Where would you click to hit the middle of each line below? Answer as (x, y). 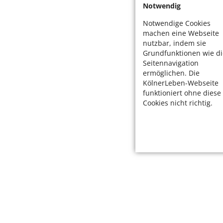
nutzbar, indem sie (174, 43)
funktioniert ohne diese (182, 93)
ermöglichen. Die (171, 73)
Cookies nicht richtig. (178, 103)
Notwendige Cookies (177, 23)
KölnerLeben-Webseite (181, 83)
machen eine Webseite (181, 33)
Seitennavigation (171, 63)
